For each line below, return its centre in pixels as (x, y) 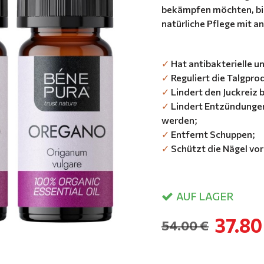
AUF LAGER (205, 196)
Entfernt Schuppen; (212, 134)
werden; (179, 120)
